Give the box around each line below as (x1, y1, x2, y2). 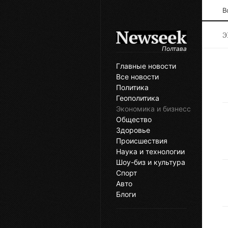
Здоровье (116, 126, 150, 135)
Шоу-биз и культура (116, 158, 185, 167)
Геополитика (116, 94, 159, 103)
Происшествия (116, 136, 167, 146)
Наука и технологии (116, 147, 185, 156)
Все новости (116, 72, 159, 81)
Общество (116, 115, 152, 124)
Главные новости (116, 62, 176, 71)
